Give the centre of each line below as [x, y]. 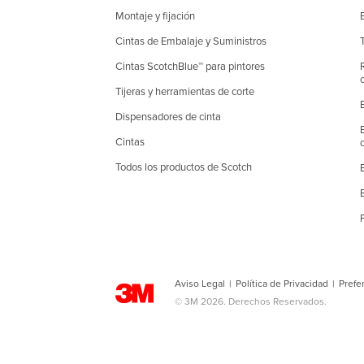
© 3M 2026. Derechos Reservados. [251, 301]
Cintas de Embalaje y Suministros [191, 41]
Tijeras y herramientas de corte [185, 92]
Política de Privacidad [282, 284]
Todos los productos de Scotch [184, 167]
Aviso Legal [200, 284]
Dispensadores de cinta [168, 117]
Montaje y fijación [155, 16]
